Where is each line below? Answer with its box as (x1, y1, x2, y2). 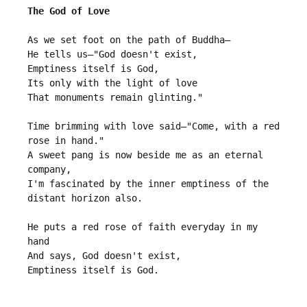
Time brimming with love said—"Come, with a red (27, 121, 280, 132)
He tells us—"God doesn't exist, (27, 49, 203, 60)
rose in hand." (27, 135, 104, 147)
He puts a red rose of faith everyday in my (27, 221, 258, 233)
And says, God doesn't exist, (27, 250, 186, 262)
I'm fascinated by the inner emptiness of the (27, 178, 269, 190)
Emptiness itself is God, (27, 63, 159, 75)
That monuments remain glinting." (27, 92, 203, 103)
